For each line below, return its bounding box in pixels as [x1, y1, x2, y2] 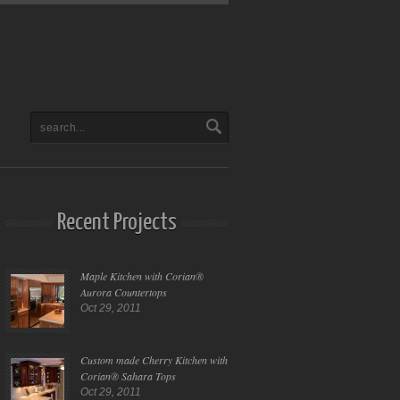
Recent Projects [57, 211, 177, 235]
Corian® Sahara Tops [80, 369, 176, 383]
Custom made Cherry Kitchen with [80, 353, 228, 367]
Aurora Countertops [80, 285, 167, 299]
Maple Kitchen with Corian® [80, 269, 204, 283]
